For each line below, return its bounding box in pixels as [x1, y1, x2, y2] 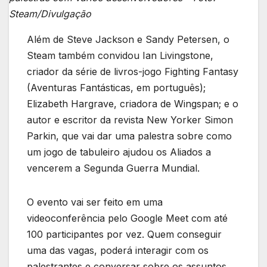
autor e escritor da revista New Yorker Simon [27, 113, 233, 126]
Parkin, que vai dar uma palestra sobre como [27, 129, 232, 142]
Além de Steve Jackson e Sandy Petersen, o [27, 33, 229, 45]
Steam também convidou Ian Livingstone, [27, 49, 213, 61]
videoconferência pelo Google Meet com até [27, 212, 228, 224]
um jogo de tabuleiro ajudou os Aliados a [27, 145, 211, 158]
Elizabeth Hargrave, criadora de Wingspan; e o [27, 97, 238, 110]
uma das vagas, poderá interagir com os [27, 244, 209, 256]
